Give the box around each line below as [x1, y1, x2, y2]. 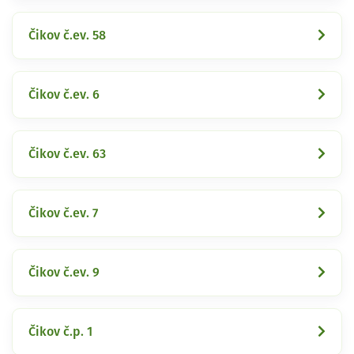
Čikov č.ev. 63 [28, 147, 106, 160]
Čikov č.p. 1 [28, 325, 92, 338]
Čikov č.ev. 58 [28, 28, 106, 42]
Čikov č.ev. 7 [28, 206, 98, 220]
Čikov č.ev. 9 [28, 265, 100, 279]
